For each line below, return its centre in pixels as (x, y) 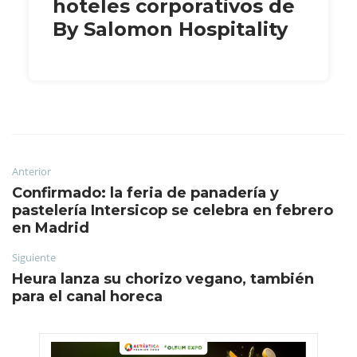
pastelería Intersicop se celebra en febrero (173, 210)
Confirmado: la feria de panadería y (145, 192)
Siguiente (34, 257)
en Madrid (51, 228)
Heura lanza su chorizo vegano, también (163, 279)
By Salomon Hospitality (170, 29)
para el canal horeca (87, 296)
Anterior (31, 171)
